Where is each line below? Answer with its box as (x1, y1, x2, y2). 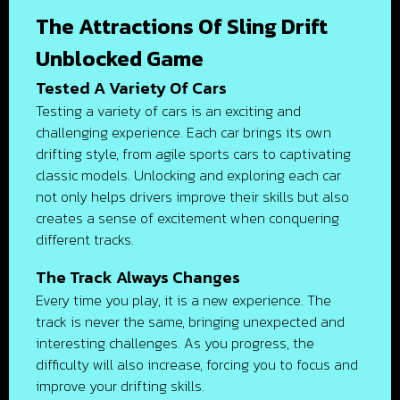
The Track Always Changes (36, 264, 240, 289)
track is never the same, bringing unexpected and (36, 311, 345, 332)
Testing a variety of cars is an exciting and (36, 100, 301, 121)
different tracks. (36, 229, 134, 250)
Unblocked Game (36, 43, 204, 74)
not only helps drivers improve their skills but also (36, 186, 349, 207)
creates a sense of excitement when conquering (36, 207, 339, 229)
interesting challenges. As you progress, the (36, 332, 314, 354)
